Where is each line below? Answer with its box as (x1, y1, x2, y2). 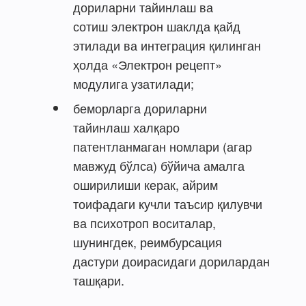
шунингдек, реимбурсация (73, 232, 222, 251)
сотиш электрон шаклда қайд (73, 16, 240, 35)
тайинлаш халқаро (73, 117, 180, 136)
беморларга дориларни (73, 98, 207, 117)
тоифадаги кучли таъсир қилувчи (73, 194, 262, 212)
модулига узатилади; (73, 74, 194, 92)
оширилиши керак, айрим (73, 175, 218, 193)
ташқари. (73, 270, 124, 289)
